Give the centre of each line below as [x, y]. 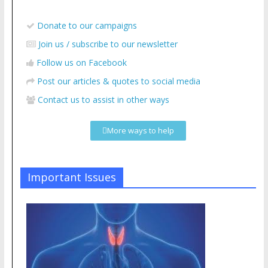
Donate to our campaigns [87, 25]
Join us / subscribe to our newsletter [108, 44]
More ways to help [140, 130]
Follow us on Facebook [81, 63]
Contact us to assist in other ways [103, 100]
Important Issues [71, 177]
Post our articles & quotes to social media [118, 81]
